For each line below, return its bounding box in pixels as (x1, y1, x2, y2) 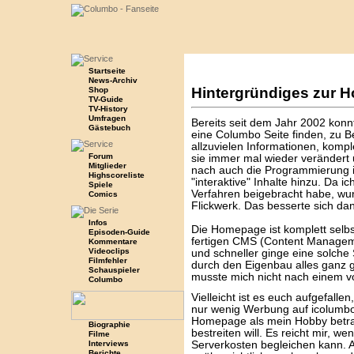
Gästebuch (88, 123, 130, 132)
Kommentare (88, 237, 137, 246)
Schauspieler (88, 265, 140, 274)
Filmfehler (88, 256, 127, 265)
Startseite (88, 66, 126, 75)
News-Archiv (88, 76, 137, 85)
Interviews (88, 339, 129, 348)
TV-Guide (88, 95, 123, 104)
